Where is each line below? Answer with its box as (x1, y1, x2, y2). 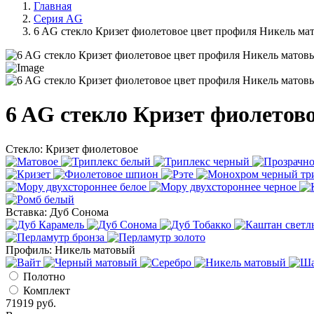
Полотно (23, 270, 65, 282)
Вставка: (6, 205, 50, 218)
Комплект (23, 284, 70, 296)
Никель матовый (55, 243, 135, 256)
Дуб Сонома (50, 205, 109, 218)
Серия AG (34, 13, 83, 25)
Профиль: (6, 243, 55, 256)
